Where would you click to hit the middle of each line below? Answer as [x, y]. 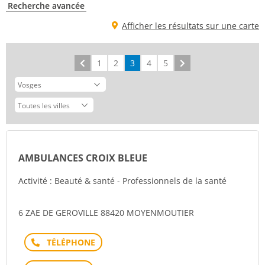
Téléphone [67, 242]
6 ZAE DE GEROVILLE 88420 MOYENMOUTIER [106, 213]
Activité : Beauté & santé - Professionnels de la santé [122, 181]
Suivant [201, 63]
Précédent [106, 63]
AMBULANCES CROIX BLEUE [83, 158]
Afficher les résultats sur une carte [190, 26]
